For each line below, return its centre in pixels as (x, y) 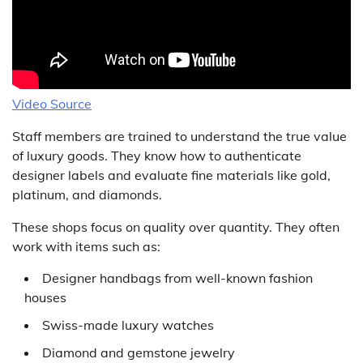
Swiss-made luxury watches (128, 325)
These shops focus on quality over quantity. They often (176, 226)
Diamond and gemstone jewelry (139, 352)
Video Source (52, 103)
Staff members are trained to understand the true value (179, 136)
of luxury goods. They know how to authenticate (157, 155)
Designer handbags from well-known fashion (177, 278)
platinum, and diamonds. (87, 194)
